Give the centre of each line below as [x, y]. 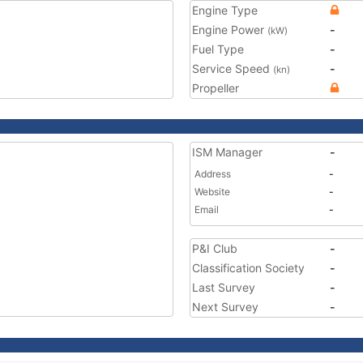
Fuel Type [218, 49]
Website [212, 192]
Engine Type [225, 10]
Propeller [216, 88]
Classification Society [248, 268]
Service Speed [233, 68]
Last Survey [224, 287]
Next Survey [225, 307]
